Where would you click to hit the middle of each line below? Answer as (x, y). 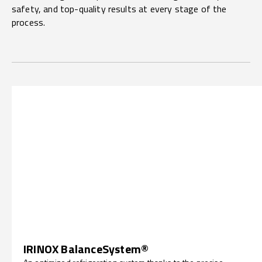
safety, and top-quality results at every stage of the (119, 8)
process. (29, 22)
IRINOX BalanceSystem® (86, 249)
